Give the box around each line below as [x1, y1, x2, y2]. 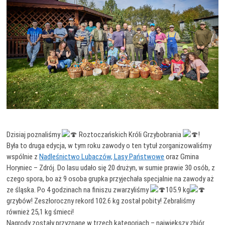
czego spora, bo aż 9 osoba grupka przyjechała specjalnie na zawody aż [7, 174, 214, 183]
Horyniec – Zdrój [7, 163, 55, 172]
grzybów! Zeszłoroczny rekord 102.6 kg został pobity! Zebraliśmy [7, 196, 195, 205]
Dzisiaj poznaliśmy [7, 130, 62, 139]
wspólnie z [7, 152, 40, 161]
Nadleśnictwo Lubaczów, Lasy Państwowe [39, 152, 165, 161]
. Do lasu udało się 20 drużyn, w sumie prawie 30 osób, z [54, 163, 215, 172]
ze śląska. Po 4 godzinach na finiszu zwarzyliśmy [7, 185, 151, 194]
